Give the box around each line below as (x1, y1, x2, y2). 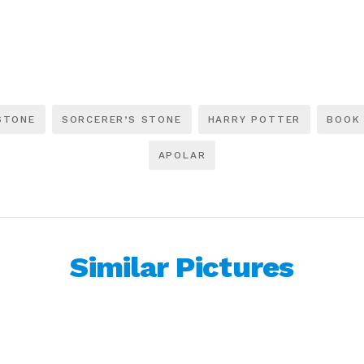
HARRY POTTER (207, 114, 301, 125)
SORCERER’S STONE (61, 114, 182, 125)
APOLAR (158, 149, 206, 161)
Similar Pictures (70, 250, 294, 284)
